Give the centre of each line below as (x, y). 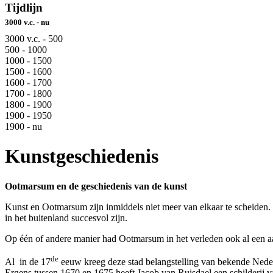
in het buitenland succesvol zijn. (66, 218)
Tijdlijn (24, 8)
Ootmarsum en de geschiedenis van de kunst (96, 186)
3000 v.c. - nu (27, 22)
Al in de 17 (28, 262)
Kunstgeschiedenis (82, 156)
